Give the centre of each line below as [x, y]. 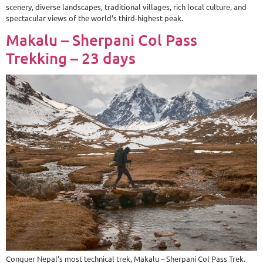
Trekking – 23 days [71, 58]
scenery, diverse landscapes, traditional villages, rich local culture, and [126, 6]
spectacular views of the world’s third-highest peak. [95, 18]
